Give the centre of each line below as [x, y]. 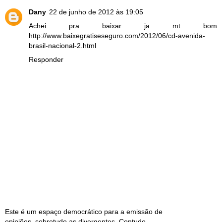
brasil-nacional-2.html [62, 45]
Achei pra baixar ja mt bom [123, 26]
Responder [46, 59]
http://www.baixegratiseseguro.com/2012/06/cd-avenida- [117, 35]
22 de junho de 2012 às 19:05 [96, 12]
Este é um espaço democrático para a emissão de [84, 212]
